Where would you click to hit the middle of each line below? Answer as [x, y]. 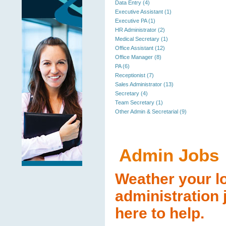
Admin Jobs [169, 155]
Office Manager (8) [138, 57]
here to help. [160, 213]
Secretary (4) [131, 93]
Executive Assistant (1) [143, 12]
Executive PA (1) [135, 21]
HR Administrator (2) [140, 30]
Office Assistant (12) [140, 48]
